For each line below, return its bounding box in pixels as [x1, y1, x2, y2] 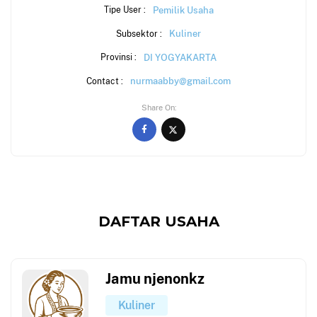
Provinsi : [100, 52, 137, 63]
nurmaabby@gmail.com [130, 75, 231, 87]
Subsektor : [116, 28, 162, 39]
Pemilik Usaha [152, 4, 214, 16]
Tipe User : [103, 4, 146, 16]
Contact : [86, 75, 123, 86]
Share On [141, 103, 175, 112]
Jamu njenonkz [105, 270, 204, 287]
